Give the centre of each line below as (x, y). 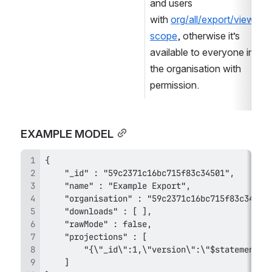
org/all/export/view (212, 19)
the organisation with (195, 68)
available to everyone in (202, 52)
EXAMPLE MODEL (67, 133)
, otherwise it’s (209, 36)
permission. (175, 85)
